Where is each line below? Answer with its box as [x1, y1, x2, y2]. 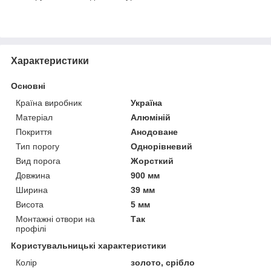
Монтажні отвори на [16, 214, 95, 224]
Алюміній [131, 112, 171, 122]
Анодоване [131, 126, 178, 137]
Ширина [16, 184, 48, 195]
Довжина [16, 170, 50, 180]
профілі [16, 223, 46, 233]
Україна [131, 97, 163, 108]
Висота [16, 199, 44, 209]
